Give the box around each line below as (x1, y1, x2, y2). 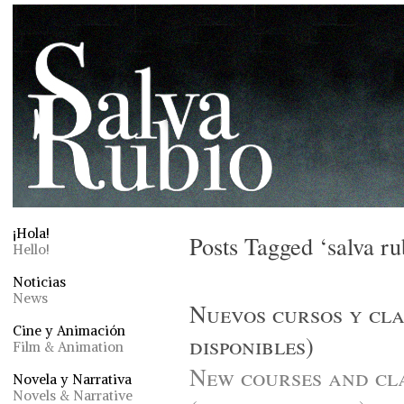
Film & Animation (13, 338, 124, 355)
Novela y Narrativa (13, 371, 132, 388)
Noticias (13, 273, 66, 290)
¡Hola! (13, 225, 50, 242)
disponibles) (189, 329, 314, 361)
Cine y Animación (13, 322, 125, 339)
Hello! (13, 241, 50, 258)
